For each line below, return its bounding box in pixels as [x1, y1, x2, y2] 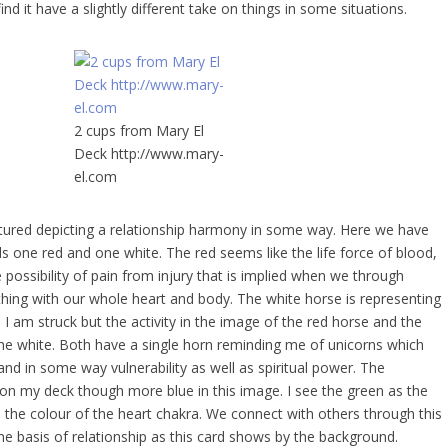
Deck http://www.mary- [74, 143, 224, 163]
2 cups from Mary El [74, 120, 204, 140]
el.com [74, 166, 117, 186]
